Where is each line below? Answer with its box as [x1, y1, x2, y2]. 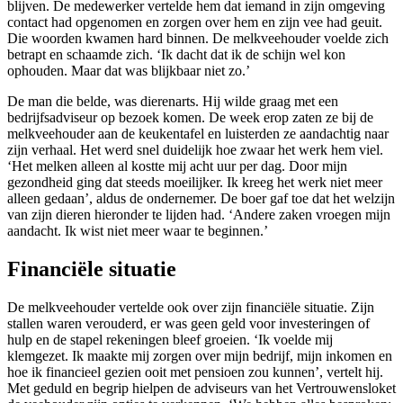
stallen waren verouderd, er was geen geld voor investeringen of [7, 316, 370, 332]
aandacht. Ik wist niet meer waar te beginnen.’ [7, 223, 268, 239]
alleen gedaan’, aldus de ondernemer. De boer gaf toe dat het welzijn [7, 191, 395, 207]
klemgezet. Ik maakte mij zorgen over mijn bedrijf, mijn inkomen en [7, 348, 392, 364]
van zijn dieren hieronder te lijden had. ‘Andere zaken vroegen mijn [7, 207, 390, 223]
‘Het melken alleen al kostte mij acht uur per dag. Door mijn [7, 158, 347, 175]
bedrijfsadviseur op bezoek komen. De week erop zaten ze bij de [7, 110, 373, 126]
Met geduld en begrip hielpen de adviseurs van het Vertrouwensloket [7, 381, 396, 397]
